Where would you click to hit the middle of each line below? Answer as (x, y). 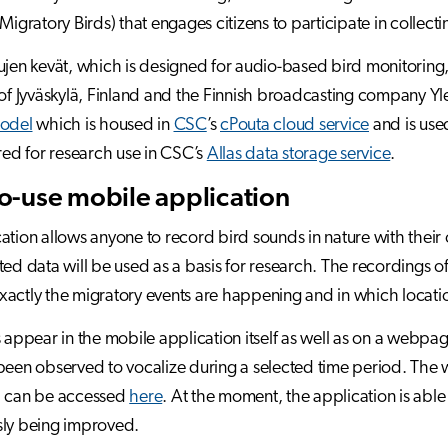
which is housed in (103, 126)
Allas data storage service (298, 155)
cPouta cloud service (294, 126)
